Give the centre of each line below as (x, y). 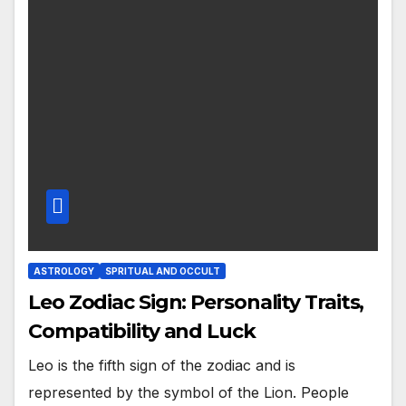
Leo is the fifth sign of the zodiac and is (162, 365)
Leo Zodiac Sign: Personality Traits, (196, 302)
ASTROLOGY (64, 271)
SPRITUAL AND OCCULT (163, 271)
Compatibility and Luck (142, 331)
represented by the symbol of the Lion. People (188, 392)
